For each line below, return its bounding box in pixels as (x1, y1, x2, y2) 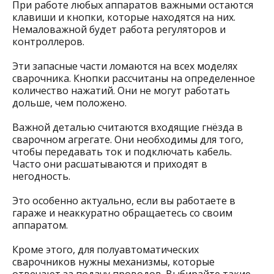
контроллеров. (12, 35, 84, 48)
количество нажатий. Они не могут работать (12, 84, 230, 97)
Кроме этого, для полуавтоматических (12, 243, 199, 256)
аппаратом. (12, 218, 68, 232)
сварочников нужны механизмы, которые (12, 255, 215, 268)
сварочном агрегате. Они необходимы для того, (12, 133, 243, 146)
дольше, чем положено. (12, 96, 127, 109)
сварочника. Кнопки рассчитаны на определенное (12, 72, 255, 85)
